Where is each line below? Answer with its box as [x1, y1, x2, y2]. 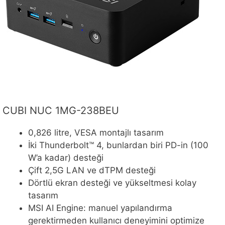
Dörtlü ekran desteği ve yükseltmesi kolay [28, 178, 196, 188]
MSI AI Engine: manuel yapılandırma [28, 203, 172, 213]
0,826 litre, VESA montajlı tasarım [28, 128, 164, 138]
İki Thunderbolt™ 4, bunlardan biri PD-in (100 [28, 140, 208, 151]
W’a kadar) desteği [28, 153, 103, 163]
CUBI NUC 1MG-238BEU [3, 104, 119, 117]
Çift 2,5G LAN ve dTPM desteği [28, 165, 156, 176]
